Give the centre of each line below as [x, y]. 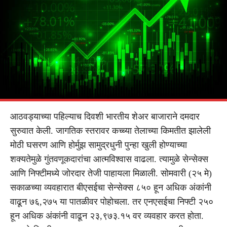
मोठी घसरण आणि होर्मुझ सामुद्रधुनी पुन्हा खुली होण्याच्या [99, 145]
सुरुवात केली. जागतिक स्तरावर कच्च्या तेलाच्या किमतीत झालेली [110, 130]
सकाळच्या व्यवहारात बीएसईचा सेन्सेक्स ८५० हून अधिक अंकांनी [111, 187]
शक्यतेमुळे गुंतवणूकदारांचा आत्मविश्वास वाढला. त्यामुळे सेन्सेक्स [109, 159]
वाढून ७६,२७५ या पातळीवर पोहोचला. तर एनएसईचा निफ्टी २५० [112, 201]
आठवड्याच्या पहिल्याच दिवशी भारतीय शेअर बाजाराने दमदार [105, 116]
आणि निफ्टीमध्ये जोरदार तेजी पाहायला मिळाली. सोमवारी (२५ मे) [111, 173]
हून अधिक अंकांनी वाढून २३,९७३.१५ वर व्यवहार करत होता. [107, 216]
